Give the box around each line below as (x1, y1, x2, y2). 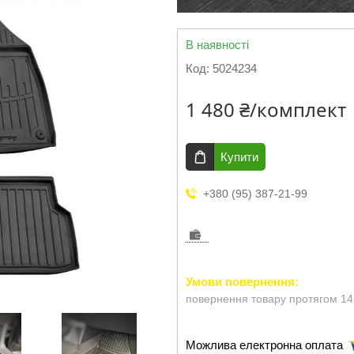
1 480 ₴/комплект (186, 96, 346, 122)
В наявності (186, 38, 249, 51)
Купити (220, 150, 258, 164)
